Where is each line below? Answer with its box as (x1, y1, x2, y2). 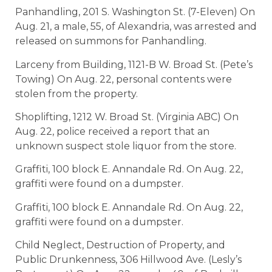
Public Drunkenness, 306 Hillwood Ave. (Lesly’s (15, 254, 242, 266)
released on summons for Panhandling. (15, 35, 206, 47)
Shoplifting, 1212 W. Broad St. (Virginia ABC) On (15, 111, 239, 123)
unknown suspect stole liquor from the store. (15, 140, 236, 152)
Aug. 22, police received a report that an (15, 126, 209, 138)
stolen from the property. (15, 87, 138, 100)
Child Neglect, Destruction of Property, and (15, 239, 225, 251)
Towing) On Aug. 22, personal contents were (15, 73, 232, 85)
